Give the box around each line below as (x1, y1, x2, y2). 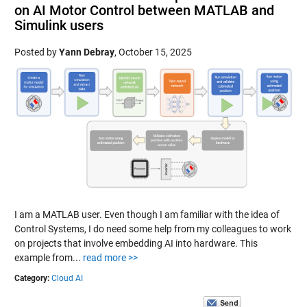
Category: (14, 273, 49, 283)
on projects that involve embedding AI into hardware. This (14, 238, 258, 249)
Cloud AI (51, 273, 83, 283)
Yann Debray (58, 47, 114, 58)
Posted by (14, 47, 59, 58)
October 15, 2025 (118, 47, 192, 58)
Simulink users (14, 17, 103, 34)
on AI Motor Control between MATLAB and (14, 2, 274, 19)
